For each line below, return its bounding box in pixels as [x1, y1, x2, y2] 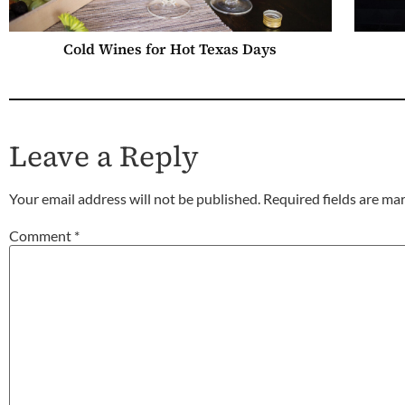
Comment [9, 226, 74, 244]
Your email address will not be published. [9, 190, 260, 208]
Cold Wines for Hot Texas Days [63, 39, 278, 60]
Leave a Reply [9, 137, 199, 177]
